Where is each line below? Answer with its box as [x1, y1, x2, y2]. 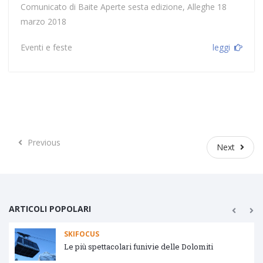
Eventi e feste [20, 41, 72, 53]
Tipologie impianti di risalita [66, 241, 170, 252]
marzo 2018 [20, 15, 66, 27]
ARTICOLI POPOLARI [9, 203, 91, 214]
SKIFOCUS [66, 228, 102, 239]
